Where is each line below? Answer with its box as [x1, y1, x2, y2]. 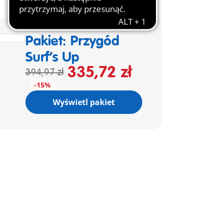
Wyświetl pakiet [52, 97, 115, 108]
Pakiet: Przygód [25, 33, 120, 50]
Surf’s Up [25, 49, 80, 66]
